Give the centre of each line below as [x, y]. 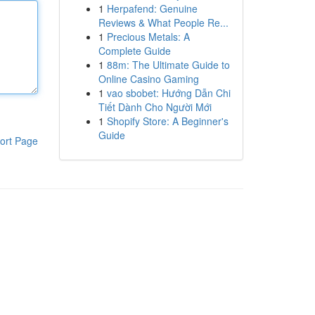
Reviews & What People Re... [163, 22]
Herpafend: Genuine [152, 8]
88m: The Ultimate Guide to [168, 65]
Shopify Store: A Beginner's [167, 121]
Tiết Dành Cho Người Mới [155, 107]
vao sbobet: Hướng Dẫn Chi [168, 93]
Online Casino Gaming [148, 79]
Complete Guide [134, 51]
